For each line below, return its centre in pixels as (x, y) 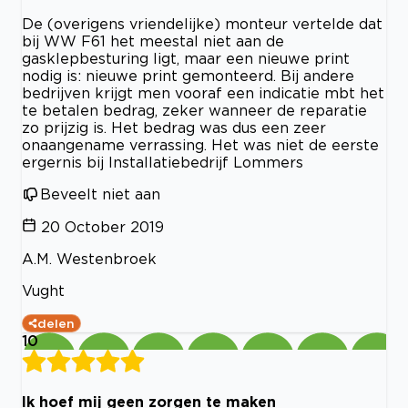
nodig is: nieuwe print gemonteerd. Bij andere (188, 75)
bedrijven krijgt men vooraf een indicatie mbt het (203, 92)
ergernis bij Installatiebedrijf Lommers (163, 162)
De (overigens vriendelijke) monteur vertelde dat (202, 23)
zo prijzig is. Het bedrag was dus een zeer (174, 127)
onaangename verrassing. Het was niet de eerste (200, 144)
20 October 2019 (102, 226)
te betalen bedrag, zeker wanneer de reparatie (194, 110)
